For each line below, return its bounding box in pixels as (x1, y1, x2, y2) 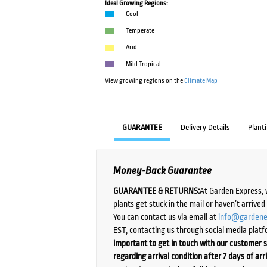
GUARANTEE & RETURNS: (113, 185, 200, 195)
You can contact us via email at (113, 212, 219, 222)
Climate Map (184, 77, 218, 85)
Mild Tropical (126, 60, 162, 69)
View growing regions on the (105, 77, 185, 85)
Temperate (126, 27, 155, 35)
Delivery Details (180, 123, 229, 132)
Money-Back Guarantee (113, 165, 212, 177)
